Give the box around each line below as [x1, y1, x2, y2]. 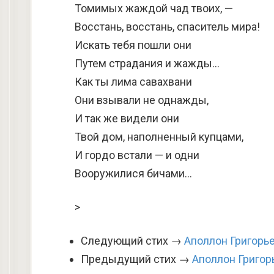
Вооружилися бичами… [75, 167, 192, 180]
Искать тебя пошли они [75, 39, 191, 51]
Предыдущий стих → [81, 253, 192, 265]
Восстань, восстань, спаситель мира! [75, 20, 260, 33]
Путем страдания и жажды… [75, 57, 220, 70]
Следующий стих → [81, 234, 184, 247]
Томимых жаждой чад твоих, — [75, 2, 233, 15]
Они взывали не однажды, [75, 94, 209, 106]
